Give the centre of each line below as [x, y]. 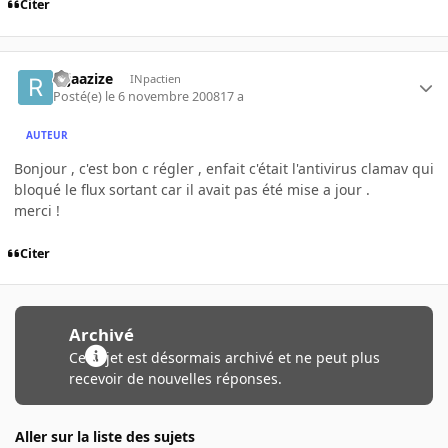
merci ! [37, 211]
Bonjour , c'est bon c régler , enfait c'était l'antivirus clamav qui [224, 169]
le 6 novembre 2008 [163, 97]
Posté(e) [79, 97]
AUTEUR [47, 134]
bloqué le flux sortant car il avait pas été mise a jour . [192, 190]
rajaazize [83, 78]
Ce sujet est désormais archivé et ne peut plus [224, 358]
